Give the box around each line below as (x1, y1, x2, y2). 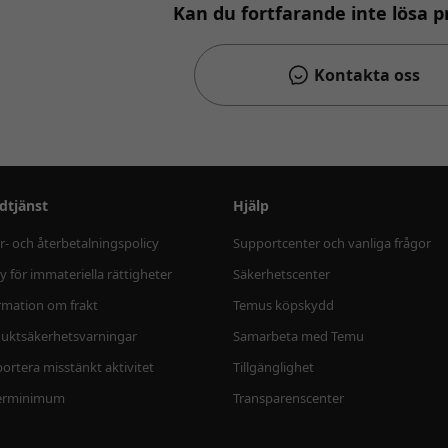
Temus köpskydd (233, 296, 334, 314)
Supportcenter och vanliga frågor (233, 234, 431, 252)
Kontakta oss (314, 64, 420, 86)
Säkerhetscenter (233, 265, 330, 283)
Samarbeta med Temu (233, 327, 364, 345)
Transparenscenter (233, 389, 344, 407)
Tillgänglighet (233, 358, 314, 376)
